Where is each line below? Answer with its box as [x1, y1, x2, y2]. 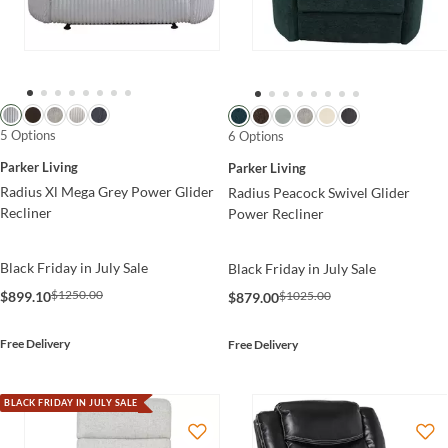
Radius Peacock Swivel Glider [227, 183, 410, 201]
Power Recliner [227, 204, 324, 222]
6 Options [227, 128, 284, 145]
